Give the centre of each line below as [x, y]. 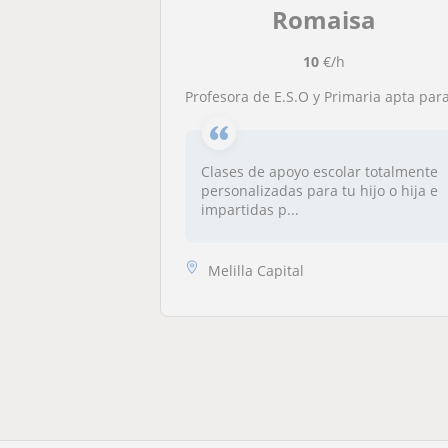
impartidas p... [250, 209]
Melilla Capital [256, 270]
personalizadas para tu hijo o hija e [320, 190]
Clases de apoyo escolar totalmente [320, 171]
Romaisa [323, 19]
